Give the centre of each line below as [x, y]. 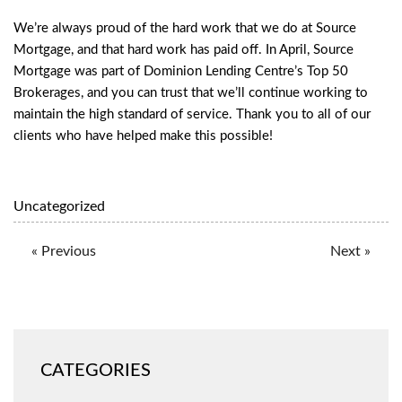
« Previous [64, 251]
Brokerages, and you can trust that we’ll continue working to [191, 92]
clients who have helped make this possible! [143, 135]
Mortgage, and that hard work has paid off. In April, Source [184, 49]
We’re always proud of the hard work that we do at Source [185, 28]
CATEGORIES [96, 370]
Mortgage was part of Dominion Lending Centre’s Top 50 [181, 71]
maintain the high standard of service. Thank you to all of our [192, 114]
